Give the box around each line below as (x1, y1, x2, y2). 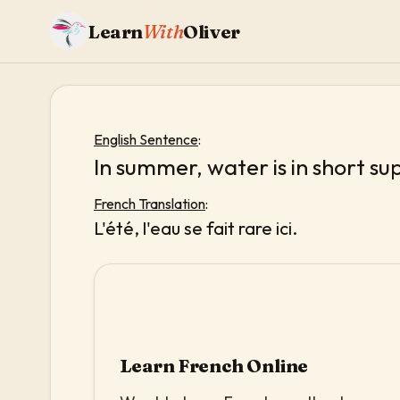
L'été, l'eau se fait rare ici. (94, 216, 297, 239)
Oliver (183, 20, 240, 43)
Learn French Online (120, 354, 309, 377)
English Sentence (94, 130, 198, 148)
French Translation (94, 194, 205, 212)
